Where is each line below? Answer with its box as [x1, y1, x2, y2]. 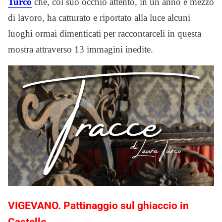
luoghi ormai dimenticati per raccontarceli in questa [8, 28, 201, 39]
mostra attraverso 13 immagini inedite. [8, 44, 153, 55]
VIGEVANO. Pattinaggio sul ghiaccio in [8, 200, 189, 212]
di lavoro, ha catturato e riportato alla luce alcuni [8, 12, 190, 23]
